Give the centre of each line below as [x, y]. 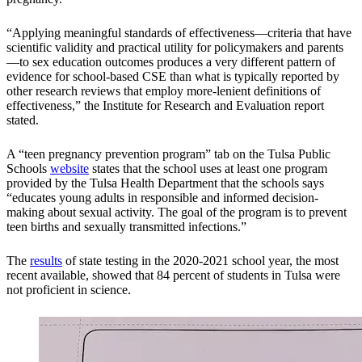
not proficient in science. [69, 290]
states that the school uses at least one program [208, 169]
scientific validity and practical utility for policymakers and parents [175, 48]
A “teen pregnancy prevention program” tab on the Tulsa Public [168, 154]
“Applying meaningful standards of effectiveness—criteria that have [179, 33]
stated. [23, 120]
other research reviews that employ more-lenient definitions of [164, 91]
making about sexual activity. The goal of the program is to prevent [177, 213]
